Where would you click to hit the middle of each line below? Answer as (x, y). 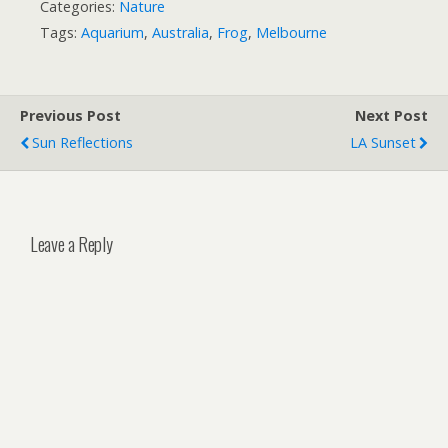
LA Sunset (383, 142)
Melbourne (291, 32)
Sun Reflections (82, 142)
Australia (180, 32)
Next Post (391, 115)
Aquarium (112, 32)
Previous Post (70, 115)
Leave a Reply (71, 243)
